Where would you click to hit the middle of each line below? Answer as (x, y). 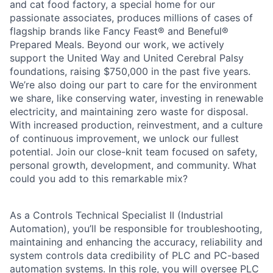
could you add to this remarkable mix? (99, 179)
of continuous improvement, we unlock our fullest (124, 139)
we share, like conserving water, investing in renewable (136, 98)
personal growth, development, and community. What (133, 165)
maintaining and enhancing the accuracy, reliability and (136, 242)
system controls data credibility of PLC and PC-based (135, 256)
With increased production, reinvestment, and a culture (136, 125)
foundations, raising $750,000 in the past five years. (130, 72)
